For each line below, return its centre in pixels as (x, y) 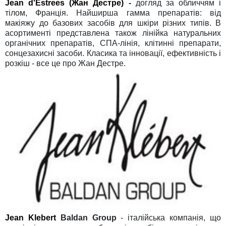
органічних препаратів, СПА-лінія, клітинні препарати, (113, 43)
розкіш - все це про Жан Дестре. (65, 64)
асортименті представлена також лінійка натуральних (113, 33)
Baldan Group (86, 217)
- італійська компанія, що (169, 217)
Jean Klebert (31, 217)
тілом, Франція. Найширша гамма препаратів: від (113, 13)
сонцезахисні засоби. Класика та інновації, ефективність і (113, 53)
